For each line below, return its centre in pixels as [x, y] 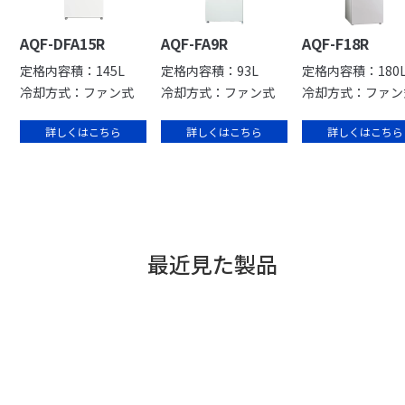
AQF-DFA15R [63, 43]
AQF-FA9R [195, 43]
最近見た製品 [213, 264]
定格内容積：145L [73, 71]
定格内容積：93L [210, 71]
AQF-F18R [336, 43]
